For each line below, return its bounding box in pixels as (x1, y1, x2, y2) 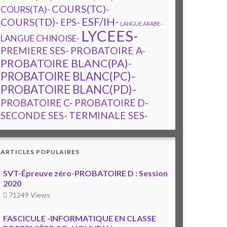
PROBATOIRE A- (70, 45, 145, 57)
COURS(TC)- (52, 3, 109, 15)
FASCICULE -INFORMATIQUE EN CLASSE (3, 213, 156, 223)
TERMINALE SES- (69, 109, 148, 122)
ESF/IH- (82, 15, 119, 29)
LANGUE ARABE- (120, 20, 162, 27)
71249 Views (7, 191, 50, 200)
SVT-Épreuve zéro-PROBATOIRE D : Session (3, 168, 168, 178)
